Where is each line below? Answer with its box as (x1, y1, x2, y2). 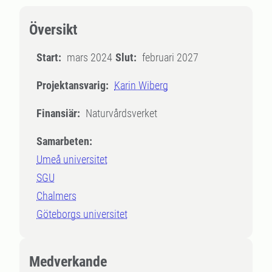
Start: (36, 51, 61, 64)
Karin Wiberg (114, 79, 168, 92)
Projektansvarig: (36, 79, 109, 92)
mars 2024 (67, 51, 112, 64)
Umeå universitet (36, 153, 107, 166)
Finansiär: (36, 107, 80, 120)
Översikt (29, 21, 77, 38)
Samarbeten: (36, 135, 92, 148)
